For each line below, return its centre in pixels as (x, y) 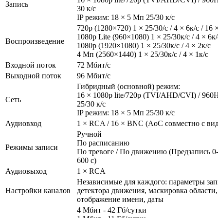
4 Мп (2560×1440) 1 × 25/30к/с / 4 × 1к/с (143, 54)
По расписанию (103, 143)
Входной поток (31, 65)
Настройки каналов (38, 190)
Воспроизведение (35, 41)
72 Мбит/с (94, 65)
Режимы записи (32, 147)
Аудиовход (23, 123)
